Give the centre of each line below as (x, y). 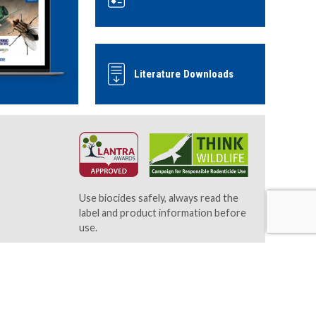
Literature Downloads (184, 74)
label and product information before (163, 213)
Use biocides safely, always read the (159, 198)
